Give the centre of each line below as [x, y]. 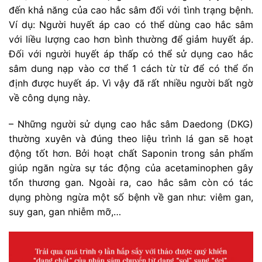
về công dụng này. [49, 97]
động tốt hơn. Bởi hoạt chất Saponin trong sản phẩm [131, 154]
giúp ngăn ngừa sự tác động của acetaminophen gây [131, 168]
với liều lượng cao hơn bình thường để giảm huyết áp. [131, 39]
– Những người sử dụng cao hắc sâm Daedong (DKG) [131, 124]
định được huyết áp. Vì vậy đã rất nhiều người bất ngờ [131, 83]
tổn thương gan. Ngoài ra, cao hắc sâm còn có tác [131, 183]
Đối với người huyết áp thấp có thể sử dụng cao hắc [131, 54]
